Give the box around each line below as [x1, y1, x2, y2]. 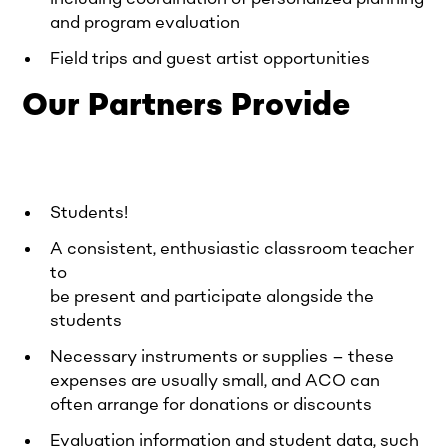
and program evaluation [50, 11, 241, 34]
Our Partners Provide [22, 82, 351, 128]
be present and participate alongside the [50, 285, 375, 308]
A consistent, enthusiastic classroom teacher [50, 237, 415, 260]
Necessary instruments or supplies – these [50, 345, 395, 368]
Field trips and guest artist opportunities [50, 47, 371, 70]
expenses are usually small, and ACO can [50, 369, 381, 392]
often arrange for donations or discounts [50, 393, 373, 416]
